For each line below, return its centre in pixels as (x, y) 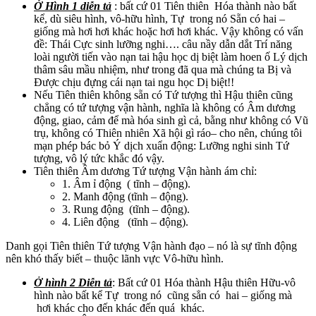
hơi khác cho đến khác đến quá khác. (119, 308)
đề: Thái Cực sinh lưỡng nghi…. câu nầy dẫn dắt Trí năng (163, 44)
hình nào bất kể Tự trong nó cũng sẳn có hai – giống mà (163, 295)
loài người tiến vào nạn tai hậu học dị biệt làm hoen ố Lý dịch (171, 56)
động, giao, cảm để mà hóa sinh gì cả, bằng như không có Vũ (171, 120)
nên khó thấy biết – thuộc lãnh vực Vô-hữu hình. (115, 258)
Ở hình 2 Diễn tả (73, 282)
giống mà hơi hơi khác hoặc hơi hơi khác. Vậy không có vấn (169, 31)
